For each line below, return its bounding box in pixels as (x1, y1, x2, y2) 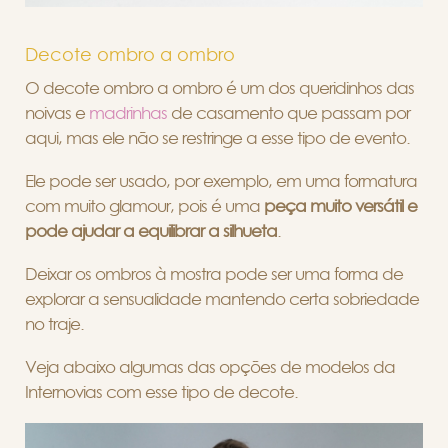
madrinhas (89, 105, 167, 122)
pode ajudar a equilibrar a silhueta (25, 223, 277, 240)
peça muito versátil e (260, 198, 417, 215)
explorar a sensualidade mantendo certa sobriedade (25, 291, 419, 308)
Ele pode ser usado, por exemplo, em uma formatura (25, 173, 417, 190)
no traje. (25, 316, 88, 333)
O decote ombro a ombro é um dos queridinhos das (25, 80, 414, 97)
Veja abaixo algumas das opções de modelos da (25, 359, 395, 376)
